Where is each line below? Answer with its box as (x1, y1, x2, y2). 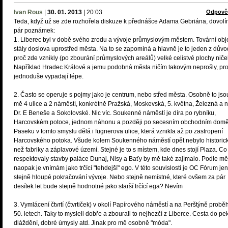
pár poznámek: (14, 27, 55, 34)
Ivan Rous (14, 9, 43, 16)
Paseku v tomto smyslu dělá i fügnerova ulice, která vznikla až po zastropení (14, 128, 223, 135)
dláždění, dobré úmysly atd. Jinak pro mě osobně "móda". (14, 219, 172, 226)
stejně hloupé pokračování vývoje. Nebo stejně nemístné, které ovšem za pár (14, 174, 225, 181)
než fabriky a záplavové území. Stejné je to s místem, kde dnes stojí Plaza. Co (14, 146, 227, 153)
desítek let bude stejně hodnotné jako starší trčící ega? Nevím (14, 183, 183, 190)
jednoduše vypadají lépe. (14, 73, 83, 80)
